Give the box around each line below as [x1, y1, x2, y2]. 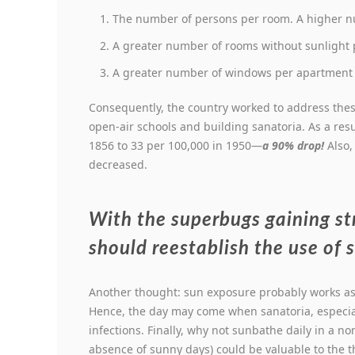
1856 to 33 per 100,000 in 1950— [89, 138, 262, 154]
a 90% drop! [262, 138, 327, 154]
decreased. [89, 157, 147, 173]
